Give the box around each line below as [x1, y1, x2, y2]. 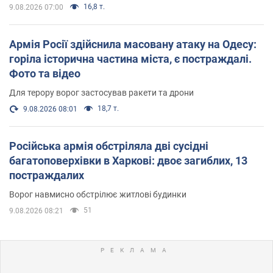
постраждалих [9, 169, 84, 182]
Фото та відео [9, 67, 80, 80]
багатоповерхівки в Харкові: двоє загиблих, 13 [9, 154, 247, 168]
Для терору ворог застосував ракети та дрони [9, 88, 194, 98]
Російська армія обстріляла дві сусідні [9, 140, 208, 153]
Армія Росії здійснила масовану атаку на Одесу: [9, 38, 257, 51]
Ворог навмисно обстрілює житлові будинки [9, 190, 186, 200]
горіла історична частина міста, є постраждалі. [9, 52, 252, 66]
